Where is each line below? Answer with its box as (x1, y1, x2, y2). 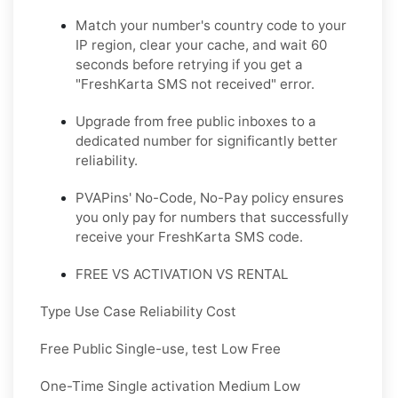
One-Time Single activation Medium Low (40, 377, 300, 394)
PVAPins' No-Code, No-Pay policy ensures (76, 188, 344, 206)
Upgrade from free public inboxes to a (76, 112, 316, 130)
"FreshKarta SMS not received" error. (76, 75, 314, 92)
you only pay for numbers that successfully (76, 208, 348, 226)
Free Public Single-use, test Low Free (40, 339, 281, 357)
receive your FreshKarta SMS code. (76, 227, 303, 245)
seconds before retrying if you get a (76, 55, 303, 73)
